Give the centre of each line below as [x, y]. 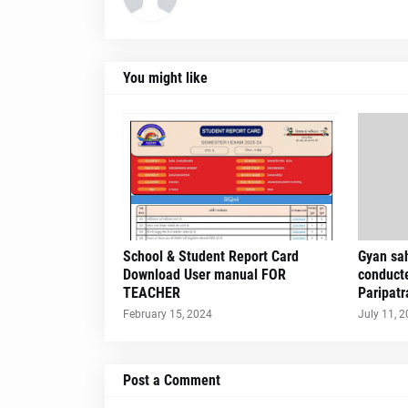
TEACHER [151, 293]
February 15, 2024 [167, 314]
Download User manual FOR [204, 275]
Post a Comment [171, 380]
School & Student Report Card [210, 256]
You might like [165, 78]
